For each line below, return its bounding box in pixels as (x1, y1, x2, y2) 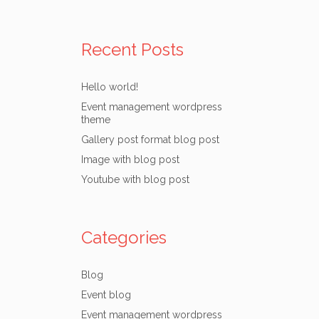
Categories (80, 227, 167, 248)
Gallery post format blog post (80, 134, 219, 145)
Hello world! (80, 81, 138, 93)
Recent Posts (80, 39, 184, 60)
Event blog (80, 289, 131, 300)
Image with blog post (80, 154, 179, 165)
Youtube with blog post (80, 174, 189, 185)
